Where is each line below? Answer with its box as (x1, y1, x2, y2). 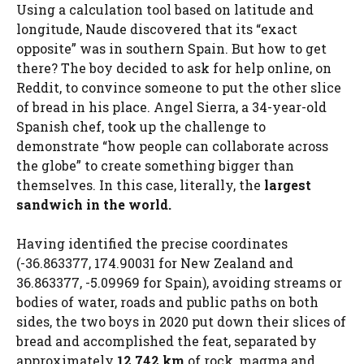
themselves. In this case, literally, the (16, 176, 264, 194)
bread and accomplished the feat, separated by (16, 332, 317, 350)
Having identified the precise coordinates (16, 235, 288, 253)
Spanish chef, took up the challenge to (16, 118, 266, 136)
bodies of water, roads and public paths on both (16, 293, 318, 311)
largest (264, 176, 311, 194)
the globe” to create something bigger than (16, 157, 294, 175)
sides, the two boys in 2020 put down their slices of (16, 313, 346, 331)
